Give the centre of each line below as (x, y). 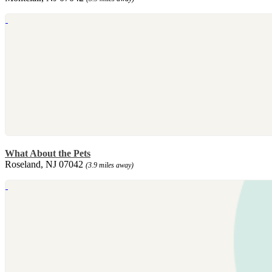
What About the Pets (48, 154)
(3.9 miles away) (110, 165)
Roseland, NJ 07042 (45, 165)
